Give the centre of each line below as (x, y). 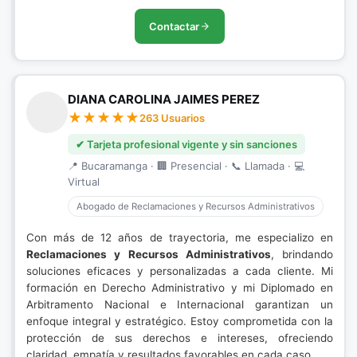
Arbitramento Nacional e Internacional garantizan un (180, 304)
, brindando (302, 254)
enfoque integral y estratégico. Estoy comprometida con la (180, 321)
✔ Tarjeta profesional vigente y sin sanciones (186, 144)
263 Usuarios (172, 118)
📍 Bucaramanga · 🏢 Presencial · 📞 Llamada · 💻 (186, 166)
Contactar (174, 26)
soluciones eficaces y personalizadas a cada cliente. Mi (180, 271)
